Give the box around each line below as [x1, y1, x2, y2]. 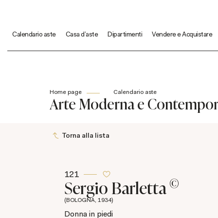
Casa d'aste [65, 29, 98, 38]
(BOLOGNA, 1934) [64, 196, 113, 204]
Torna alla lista [62, 130, 109, 140]
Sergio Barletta [64, 176, 169, 199]
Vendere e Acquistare [152, 29, 212, 38]
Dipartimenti [108, 29, 142, 38]
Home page [50, 88, 82, 96]
